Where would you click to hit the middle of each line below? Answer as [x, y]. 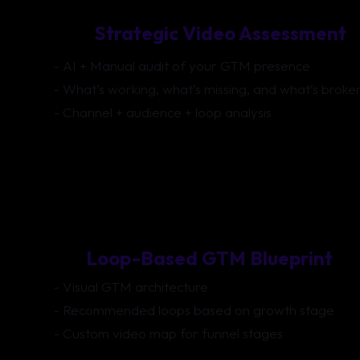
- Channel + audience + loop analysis [163, 112]
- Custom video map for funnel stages [168, 333]
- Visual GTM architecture [131, 286]
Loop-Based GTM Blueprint [209, 258]
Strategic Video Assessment [220, 33]
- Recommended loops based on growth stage [194, 309]
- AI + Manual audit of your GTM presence [182, 65]
